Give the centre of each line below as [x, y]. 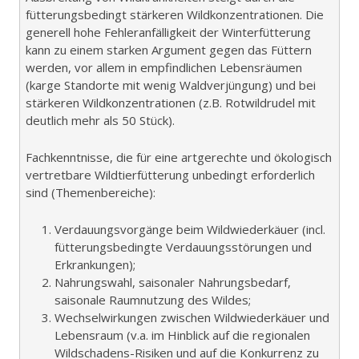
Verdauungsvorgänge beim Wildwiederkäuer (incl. [190, 229]
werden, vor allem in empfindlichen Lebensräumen [164, 67]
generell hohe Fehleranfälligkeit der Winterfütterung [168, 32]
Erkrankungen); [95, 264]
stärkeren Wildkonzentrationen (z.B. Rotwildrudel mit [171, 102]
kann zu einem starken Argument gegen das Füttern [169, 49]
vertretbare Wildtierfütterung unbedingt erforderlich [170, 174]
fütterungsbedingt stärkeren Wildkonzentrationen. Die [175, 14]
